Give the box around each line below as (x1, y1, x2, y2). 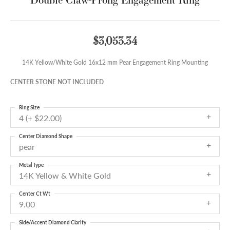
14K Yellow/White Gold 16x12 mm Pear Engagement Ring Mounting (22, 58, 208, 67)
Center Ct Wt (19, 190, 50, 198)
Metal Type (19, 161, 44, 169)
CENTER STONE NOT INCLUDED (10, 78, 104, 86)
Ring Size (19, 104, 40, 111)
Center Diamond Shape (19, 132, 72, 140)
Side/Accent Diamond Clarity (19, 219, 86, 226)
